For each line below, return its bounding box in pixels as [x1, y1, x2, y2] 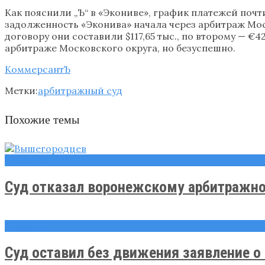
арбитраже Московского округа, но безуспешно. [5, 41, 235, 54]
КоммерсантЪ [5, 63, 70, 75]
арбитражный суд [38, 84, 122, 96]
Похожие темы [5, 112, 79, 127]
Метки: [5, 84, 38, 96]
